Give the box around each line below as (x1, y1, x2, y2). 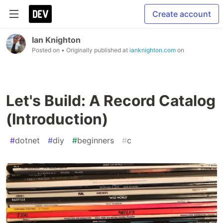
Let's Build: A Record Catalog (6, 92, 216, 110)
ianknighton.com (129, 46, 176, 54)
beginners (77, 135, 114, 145)
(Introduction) (6, 110, 108, 128)
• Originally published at (61, 46, 129, 54)
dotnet (15, 135, 40, 145)
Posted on (32, 46, 61, 54)
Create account (152, 9, 211, 19)
